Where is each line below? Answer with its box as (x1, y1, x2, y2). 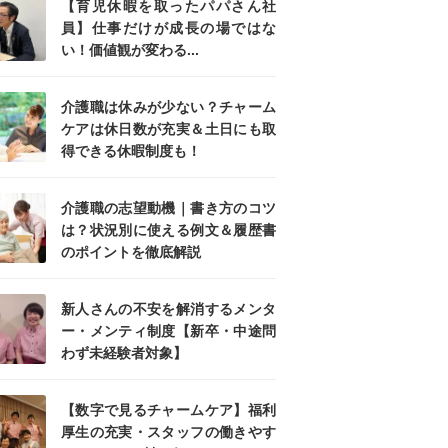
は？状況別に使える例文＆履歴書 (61, 222, 276, 239)
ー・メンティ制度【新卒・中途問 (61, 323, 276, 340)
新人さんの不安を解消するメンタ (61, 301, 276, 318)
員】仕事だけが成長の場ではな (61, 20, 276, 37)
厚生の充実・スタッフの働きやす (61, 424, 276, 441)
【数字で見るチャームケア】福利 (61, 402, 276, 419)
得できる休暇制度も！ (61, 143, 201, 160)
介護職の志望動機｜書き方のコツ (61, 200, 276, 217)
